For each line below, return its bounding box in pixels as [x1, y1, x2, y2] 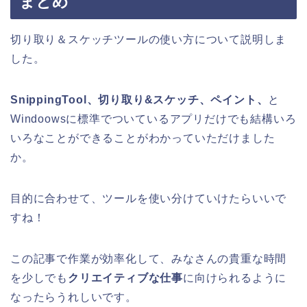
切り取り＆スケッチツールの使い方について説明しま [10, 34, 287, 46]
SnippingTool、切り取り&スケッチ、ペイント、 [10, 94, 269, 106]
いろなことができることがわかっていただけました [10, 132, 275, 145]
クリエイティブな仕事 [68, 272, 183, 284]
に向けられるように [183, 272, 287, 284]
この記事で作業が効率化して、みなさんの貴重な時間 [10, 253, 287, 265]
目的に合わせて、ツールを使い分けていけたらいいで [10, 193, 287, 205]
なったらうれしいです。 [10, 291, 137, 304]
